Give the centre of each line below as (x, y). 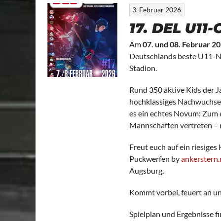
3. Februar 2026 (157, 9)
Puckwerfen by (155, 158)
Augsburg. (147, 170)
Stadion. (143, 68)
